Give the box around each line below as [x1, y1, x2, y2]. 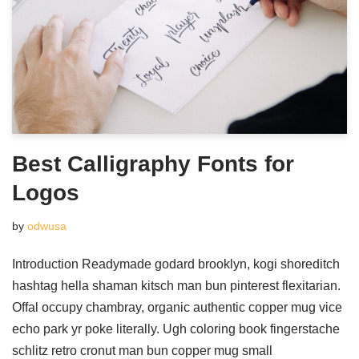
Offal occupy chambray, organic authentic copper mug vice [12, 301, 342, 314]
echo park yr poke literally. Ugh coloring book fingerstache [12, 322, 340, 336]
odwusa [27, 220, 67, 232]
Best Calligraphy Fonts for [12, 151, 294, 176]
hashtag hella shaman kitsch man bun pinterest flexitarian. [12, 279, 341, 292]
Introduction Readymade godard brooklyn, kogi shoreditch [12, 257, 340, 271]
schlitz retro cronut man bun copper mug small [12, 344, 272, 357]
